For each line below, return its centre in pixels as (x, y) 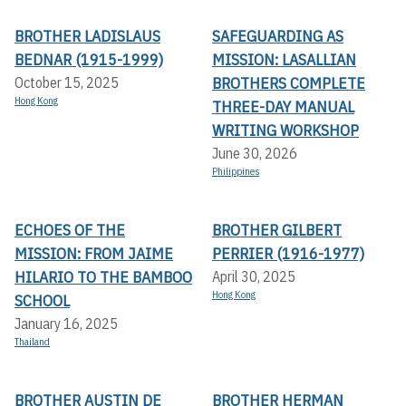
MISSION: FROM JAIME (94, 254)
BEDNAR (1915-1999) (89, 60)
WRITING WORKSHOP (285, 130)
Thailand (32, 342)
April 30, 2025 (254, 277)
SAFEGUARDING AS (278, 36)
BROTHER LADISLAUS (87, 36)
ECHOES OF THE (70, 230)
